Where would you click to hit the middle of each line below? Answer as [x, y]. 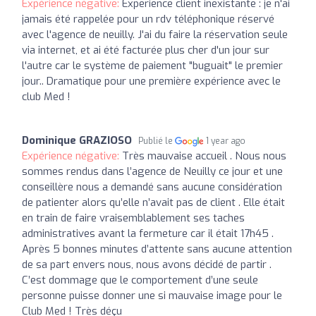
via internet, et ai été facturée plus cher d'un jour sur [146, 50]
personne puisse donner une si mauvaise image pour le [152, 295]
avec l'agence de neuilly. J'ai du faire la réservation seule [155, 34]
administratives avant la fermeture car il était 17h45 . [148, 233]
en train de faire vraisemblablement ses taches [133, 218]
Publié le [157, 141]
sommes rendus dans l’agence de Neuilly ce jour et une [152, 171]
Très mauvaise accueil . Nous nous [204, 156]
